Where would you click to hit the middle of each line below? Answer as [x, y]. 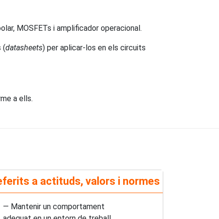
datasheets [24, 47]
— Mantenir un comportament [54, 206]
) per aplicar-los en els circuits [94, 47]
